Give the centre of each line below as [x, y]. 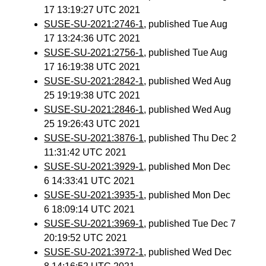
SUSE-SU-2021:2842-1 [94, 81]
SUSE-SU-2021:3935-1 [94, 195]
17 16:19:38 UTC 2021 [92, 67]
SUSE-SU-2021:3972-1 [94, 252]
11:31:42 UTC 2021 [85, 152]
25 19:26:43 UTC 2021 [92, 124]
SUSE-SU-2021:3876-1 [94, 138]
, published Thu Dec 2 [190, 138]
